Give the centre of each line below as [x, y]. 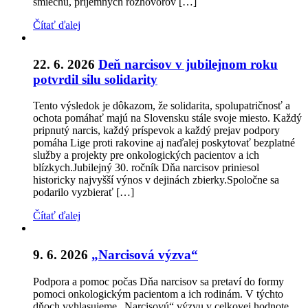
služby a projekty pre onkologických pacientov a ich [146, 155]
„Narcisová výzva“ [145, 255]
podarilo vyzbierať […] [84, 192]
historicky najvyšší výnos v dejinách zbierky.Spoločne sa [156, 180]
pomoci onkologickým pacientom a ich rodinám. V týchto [158, 294]
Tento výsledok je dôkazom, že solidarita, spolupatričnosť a [162, 106]
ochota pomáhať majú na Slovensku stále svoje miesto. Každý [167, 118]
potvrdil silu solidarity [95, 79]
